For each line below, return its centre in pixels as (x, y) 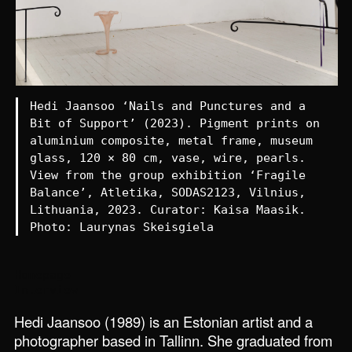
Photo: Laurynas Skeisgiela (121, 227)
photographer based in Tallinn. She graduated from (174, 340)
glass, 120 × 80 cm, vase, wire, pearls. (167, 158)
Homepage (43, 275)
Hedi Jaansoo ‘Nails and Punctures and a (167, 106)
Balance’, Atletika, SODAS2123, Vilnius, (167, 192)
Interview (46, 290)
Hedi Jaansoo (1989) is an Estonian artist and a (164, 321)
